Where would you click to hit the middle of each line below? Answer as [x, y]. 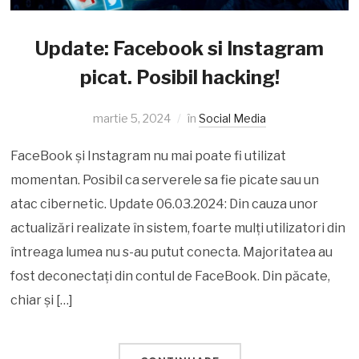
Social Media [232, 118]
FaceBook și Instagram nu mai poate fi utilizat [149, 155]
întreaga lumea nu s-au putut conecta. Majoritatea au [172, 252]
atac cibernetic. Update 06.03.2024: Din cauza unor [165, 204]
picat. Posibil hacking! [179, 77]
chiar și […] [42, 300]
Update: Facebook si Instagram [179, 48]
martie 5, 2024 [132, 118]
